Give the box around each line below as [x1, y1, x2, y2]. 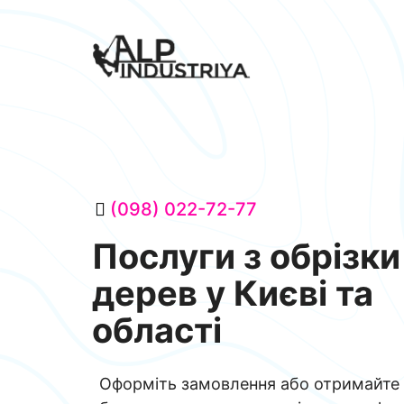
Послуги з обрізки [92, 235, 400, 277]
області [92, 309, 222, 351]
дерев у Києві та [92, 272, 373, 314]
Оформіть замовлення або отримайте [99, 374, 399, 393]
